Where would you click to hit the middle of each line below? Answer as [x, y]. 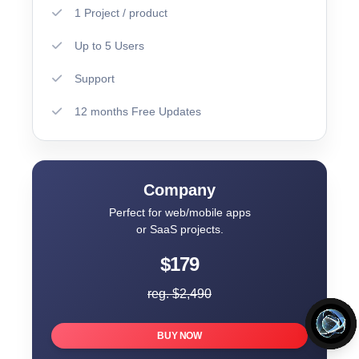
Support [95, 78]
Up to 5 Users [109, 45]
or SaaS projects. [179, 229]
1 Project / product [121, 12]
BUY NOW [179, 335]
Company [179, 190]
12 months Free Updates [138, 111]
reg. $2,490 [179, 293]
